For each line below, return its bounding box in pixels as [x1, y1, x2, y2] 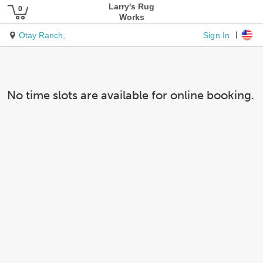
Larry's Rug [109, 2, 154, 11]
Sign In [203, 30, 230, 39]
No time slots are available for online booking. [7, 88, 254, 102]
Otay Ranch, [19, 31, 65, 40]
